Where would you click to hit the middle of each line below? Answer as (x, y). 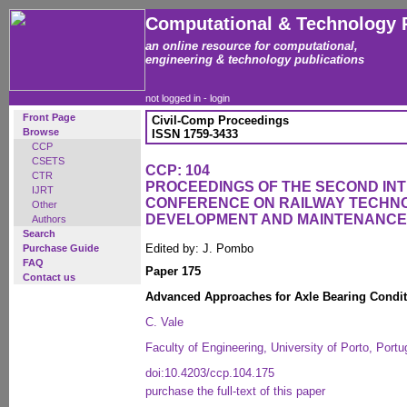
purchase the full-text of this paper (235, 391)
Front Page (49, 117)
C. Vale (164, 322)
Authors (49, 219)
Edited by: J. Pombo (199, 248)
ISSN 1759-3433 (195, 134)
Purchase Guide (61, 248)
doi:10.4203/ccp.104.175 (210, 373)
